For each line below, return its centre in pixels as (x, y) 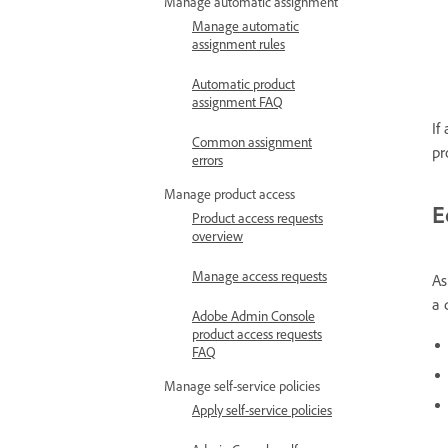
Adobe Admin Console (253, 315)
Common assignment (252, 141)
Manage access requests (259, 275)
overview (217, 235)
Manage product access (229, 193)
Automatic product (243, 83)
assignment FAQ (237, 101)
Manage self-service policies (242, 385)
